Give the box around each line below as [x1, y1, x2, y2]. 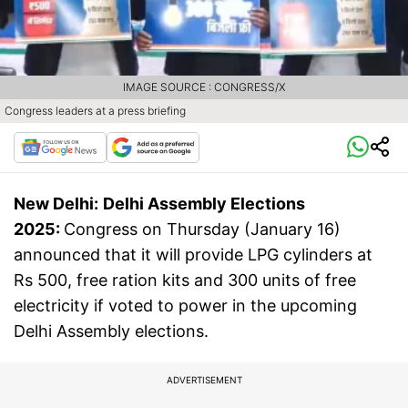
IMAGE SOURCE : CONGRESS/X [123, 80, 285, 95]
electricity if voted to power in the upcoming [14, 296, 357, 316]
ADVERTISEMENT [166, 374, 242, 386]
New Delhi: [14, 194, 98, 214]
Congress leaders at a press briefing [5, 104, 186, 118]
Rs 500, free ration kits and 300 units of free [14, 270, 356, 291]
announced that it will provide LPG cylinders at [14, 245, 372, 265]
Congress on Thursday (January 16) [64, 219, 341, 240]
